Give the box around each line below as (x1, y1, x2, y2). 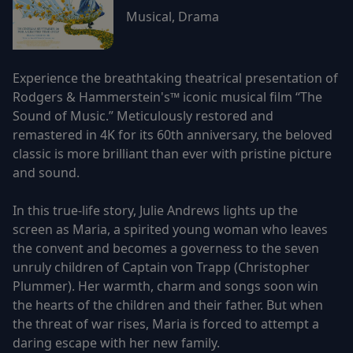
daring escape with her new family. (13, 333, 220, 351)
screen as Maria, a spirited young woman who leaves (13, 220, 328, 238)
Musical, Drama (126, 8, 219, 26)
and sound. (13, 163, 80, 181)
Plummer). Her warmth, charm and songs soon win (13, 277, 318, 295)
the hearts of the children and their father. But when (13, 295, 323, 314)
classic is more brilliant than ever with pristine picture (13, 144, 332, 162)
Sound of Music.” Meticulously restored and (13, 106, 273, 124)
